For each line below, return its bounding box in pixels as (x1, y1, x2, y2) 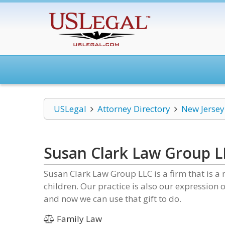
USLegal (54, 103, 86, 115)
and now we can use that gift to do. (44, 193, 181, 204)
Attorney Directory (97, 103, 170, 115)
